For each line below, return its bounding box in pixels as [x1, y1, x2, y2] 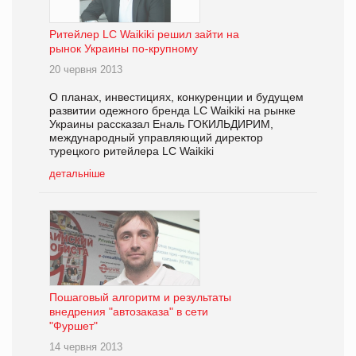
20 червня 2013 [49, 63, 122, 75]
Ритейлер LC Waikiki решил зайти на [49, 27, 239, 41]
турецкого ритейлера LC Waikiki [49, 144, 214, 157]
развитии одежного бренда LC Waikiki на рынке [49, 103, 296, 117]
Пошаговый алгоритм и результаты [49, 290, 231, 304]
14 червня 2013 [49, 340, 122, 353]
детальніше [49, 167, 105, 180]
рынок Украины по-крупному [49, 41, 198, 55]
